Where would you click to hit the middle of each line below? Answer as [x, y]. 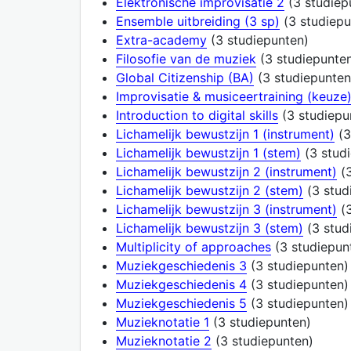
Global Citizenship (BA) [185, 77]
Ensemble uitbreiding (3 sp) [198, 21]
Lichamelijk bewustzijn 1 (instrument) [225, 134]
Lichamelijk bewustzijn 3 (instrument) [226, 209]
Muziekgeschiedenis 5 [181, 303]
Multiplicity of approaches [194, 246]
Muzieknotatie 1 [163, 322]
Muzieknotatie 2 [164, 340]
